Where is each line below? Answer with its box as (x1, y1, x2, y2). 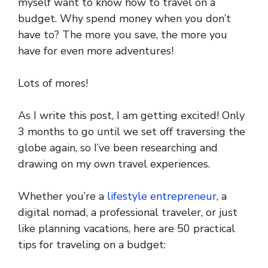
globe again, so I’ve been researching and (18, 141, 218, 155)
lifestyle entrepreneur (107, 189, 217, 203)
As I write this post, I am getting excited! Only (18, 108, 245, 123)
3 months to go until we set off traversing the (18, 124, 245, 139)
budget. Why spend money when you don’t (18, 11, 231, 26)
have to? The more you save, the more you (18, 28, 227, 42)
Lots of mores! (18, 76, 88, 90)
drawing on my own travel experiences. (18, 157, 210, 171)
